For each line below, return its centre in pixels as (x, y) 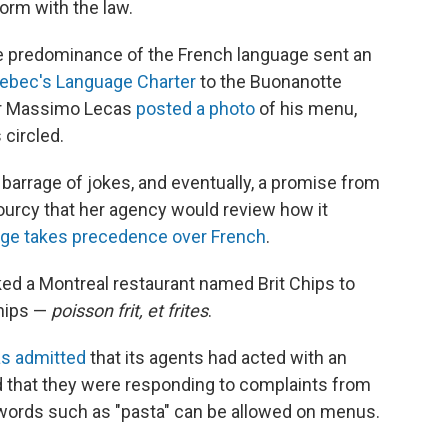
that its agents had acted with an (216, 357)
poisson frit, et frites (129, 310)
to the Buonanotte (269, 81)
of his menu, (306, 108)
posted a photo (195, 108)
